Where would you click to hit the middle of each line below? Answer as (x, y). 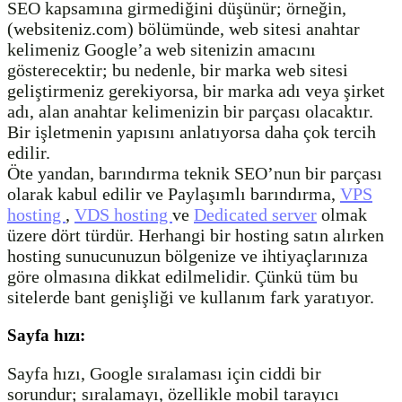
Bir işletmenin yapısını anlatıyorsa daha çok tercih (192, 132)
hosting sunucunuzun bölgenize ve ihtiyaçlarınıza (188, 256)
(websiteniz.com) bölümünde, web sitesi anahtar (184, 29)
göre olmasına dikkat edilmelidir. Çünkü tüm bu (183, 277)
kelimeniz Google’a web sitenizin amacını (162, 50)
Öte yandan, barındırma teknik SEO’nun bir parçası (195, 174)
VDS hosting (123, 215)
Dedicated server (255, 215)
